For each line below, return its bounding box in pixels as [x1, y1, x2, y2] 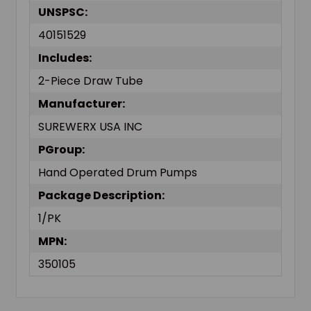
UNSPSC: [38, 3, 87, 20]
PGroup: [38, 141, 85, 158]
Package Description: [38, 187, 165, 203]
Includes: [38, 49, 92, 66]
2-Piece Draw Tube [38, 72, 143, 89]
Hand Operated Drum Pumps [38, 164, 197, 180]
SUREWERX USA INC [38, 118, 142, 135]
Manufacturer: [38, 95, 125, 112]
